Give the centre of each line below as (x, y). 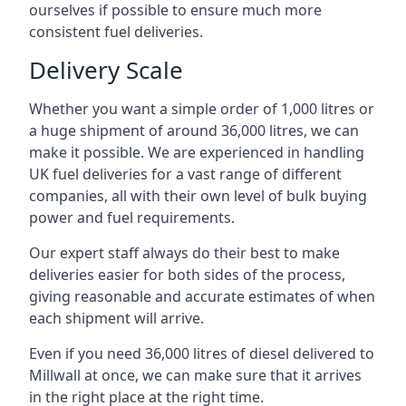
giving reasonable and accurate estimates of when (202, 296)
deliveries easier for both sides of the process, (187, 275)
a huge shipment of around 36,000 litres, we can (194, 130)
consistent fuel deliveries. (116, 32)
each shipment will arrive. (116, 318)
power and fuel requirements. (132, 217)
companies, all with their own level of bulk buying (198, 196)
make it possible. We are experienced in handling (197, 152)
